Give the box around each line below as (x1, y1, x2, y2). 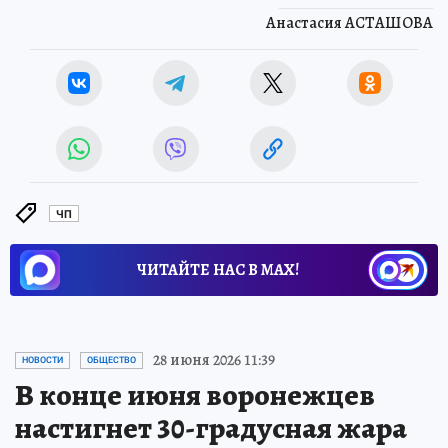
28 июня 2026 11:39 (153, 349, 275, 372)
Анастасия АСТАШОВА (266, 12, 433, 35)
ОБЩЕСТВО (87, 355, 136, 366)
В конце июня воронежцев (15, 375, 375, 416)
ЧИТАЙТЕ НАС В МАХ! (137, 259, 299, 282)
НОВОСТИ (22, 355, 63, 366)
